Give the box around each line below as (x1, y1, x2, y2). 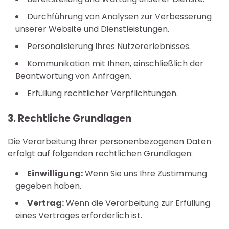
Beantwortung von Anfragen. (15, 70, 131, 82)
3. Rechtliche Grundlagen (8, 111, 131, 126)
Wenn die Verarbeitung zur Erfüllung (64, 197, 210, 210)
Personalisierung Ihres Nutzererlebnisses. (27, 40, 191, 52)
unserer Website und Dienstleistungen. (15, 22, 169, 35)
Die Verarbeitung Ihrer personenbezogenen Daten (8, 135, 211, 148)
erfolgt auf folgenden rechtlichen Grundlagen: (8, 148, 193, 160)
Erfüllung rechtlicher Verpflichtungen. (27, 87, 178, 99)
